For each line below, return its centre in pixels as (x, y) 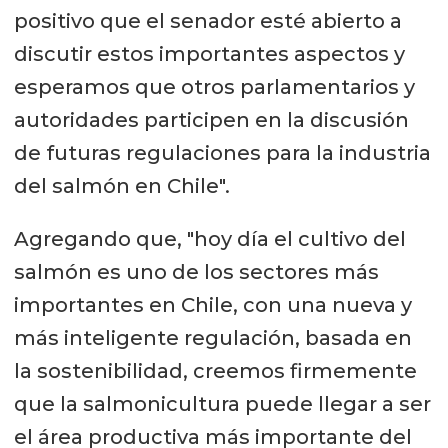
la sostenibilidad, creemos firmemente (215, 370)
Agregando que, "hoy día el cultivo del (209, 238)
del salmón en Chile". (121, 185)
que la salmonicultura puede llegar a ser (222, 403)
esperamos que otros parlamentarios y (214, 86)
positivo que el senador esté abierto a (207, 20)
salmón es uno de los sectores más (196, 271)
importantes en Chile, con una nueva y (212, 304)
